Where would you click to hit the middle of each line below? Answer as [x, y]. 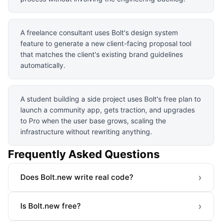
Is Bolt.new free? [51, 206]
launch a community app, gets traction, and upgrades [108, 110]
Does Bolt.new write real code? [77, 177]
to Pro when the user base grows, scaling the [93, 120]
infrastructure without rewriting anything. [86, 131]
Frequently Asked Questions [84, 154]
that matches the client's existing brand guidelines [102, 54]
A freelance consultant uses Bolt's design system [99, 32]
